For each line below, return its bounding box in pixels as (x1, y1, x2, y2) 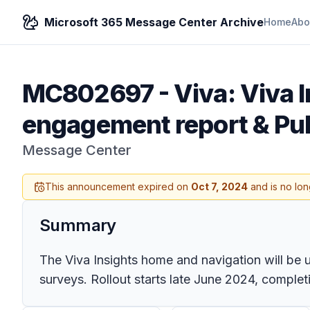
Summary (39, 215, 116, 235)
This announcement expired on (45, 181, 191, 192)
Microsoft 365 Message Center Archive (44, 15, 264, 29)
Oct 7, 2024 (191, 181, 248, 192)
